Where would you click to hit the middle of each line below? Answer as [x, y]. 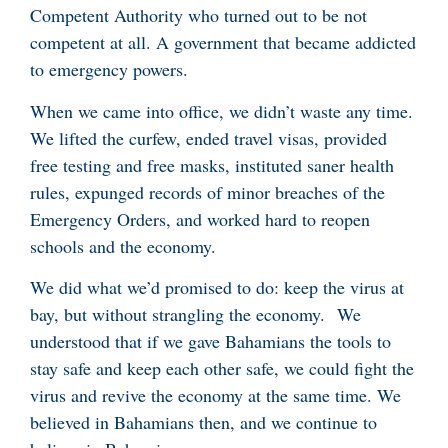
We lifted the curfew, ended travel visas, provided [208, 137]
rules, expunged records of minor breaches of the [207, 191]
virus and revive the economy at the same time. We [215, 395]
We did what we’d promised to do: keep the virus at [217, 287]
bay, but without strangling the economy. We [195, 314]
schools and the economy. [123, 245]
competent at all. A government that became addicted [223, 42]
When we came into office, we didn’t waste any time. [221, 110]
